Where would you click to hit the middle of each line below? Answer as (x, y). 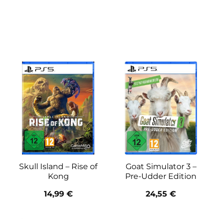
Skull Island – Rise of (58, 166)
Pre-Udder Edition (161, 176)
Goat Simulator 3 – (161, 166)
